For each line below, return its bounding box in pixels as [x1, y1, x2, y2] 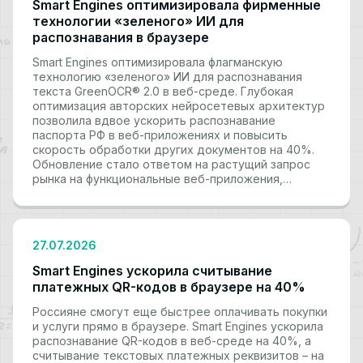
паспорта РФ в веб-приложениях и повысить [32, 128, 288, 143]
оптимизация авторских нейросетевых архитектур [32, 99, 325, 113]
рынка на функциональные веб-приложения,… [32, 172, 292, 186]
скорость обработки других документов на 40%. [32, 143, 314, 157]
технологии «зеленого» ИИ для [32, 13, 244, 30]
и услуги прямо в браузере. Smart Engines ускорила [32, 319, 323, 334]
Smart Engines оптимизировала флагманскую [32, 55, 283, 70]
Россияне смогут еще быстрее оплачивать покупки [32, 305, 327, 319]
